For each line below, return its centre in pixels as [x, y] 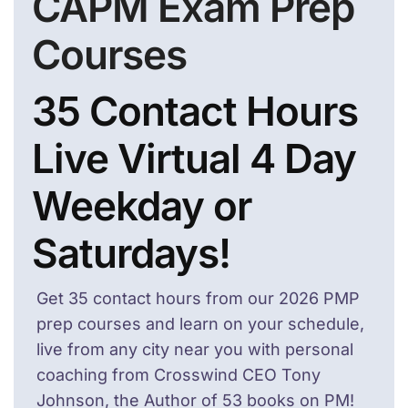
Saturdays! [131, 253]
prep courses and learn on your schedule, [200, 324]
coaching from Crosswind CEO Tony [178, 375]
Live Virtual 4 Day [194, 158]
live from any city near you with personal [195, 349]
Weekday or [142, 206]
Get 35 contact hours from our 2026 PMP [198, 298]
